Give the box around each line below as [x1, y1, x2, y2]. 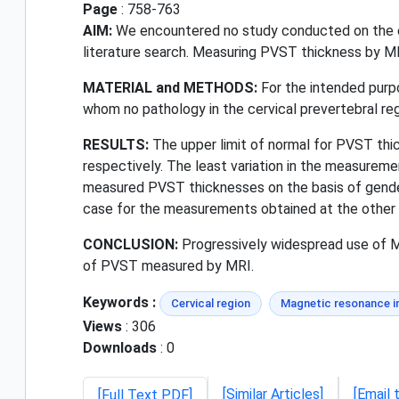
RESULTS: [83, 135, 149, 153]
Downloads [83, 338, 157, 356]
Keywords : [83, 293, 156, 311]
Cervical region [171, 296, 250, 310]
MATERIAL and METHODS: [83, 78, 257, 96]
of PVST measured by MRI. [83, 256, 254, 274]
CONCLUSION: [83, 235, 178, 253]
